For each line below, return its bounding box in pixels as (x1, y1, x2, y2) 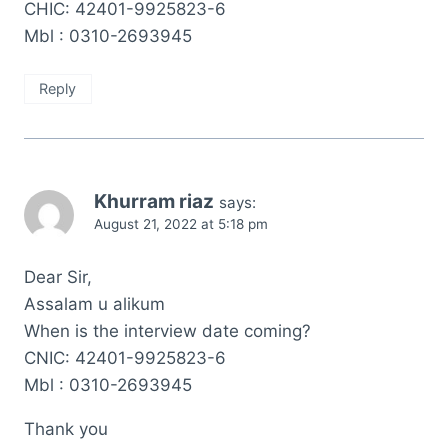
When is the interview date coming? (24, 320, 311, 341)
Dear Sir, (24, 266, 92, 287)
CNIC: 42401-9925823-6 (24, 347, 226, 368)
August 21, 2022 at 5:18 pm (94, 216, 268, 233)
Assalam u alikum (24, 293, 165, 314)
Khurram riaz (94, 190, 214, 214)
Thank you (24, 418, 108, 439)
